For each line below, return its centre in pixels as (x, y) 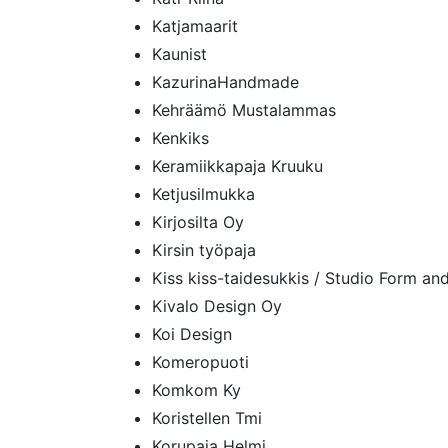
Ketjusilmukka (203, 194)
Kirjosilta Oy (198, 222)
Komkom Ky (196, 390)
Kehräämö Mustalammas (244, 110)
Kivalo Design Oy (217, 306)
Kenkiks (180, 138)
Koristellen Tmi (207, 418)
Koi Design (192, 334)
